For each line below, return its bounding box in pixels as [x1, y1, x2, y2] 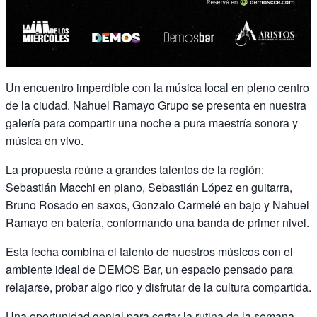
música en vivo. [6, 132, 83, 149]
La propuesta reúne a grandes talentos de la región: [6, 161, 264, 178]
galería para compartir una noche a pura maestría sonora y [6, 114, 298, 131]
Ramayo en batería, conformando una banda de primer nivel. [6, 214, 309, 231]
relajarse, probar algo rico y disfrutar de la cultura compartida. [6, 278, 311, 295]
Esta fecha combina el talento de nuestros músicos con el [6, 243, 293, 260]
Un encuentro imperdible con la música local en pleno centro [6, 79, 309, 96]
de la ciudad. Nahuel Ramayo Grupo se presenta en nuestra [6, 96, 306, 113]
